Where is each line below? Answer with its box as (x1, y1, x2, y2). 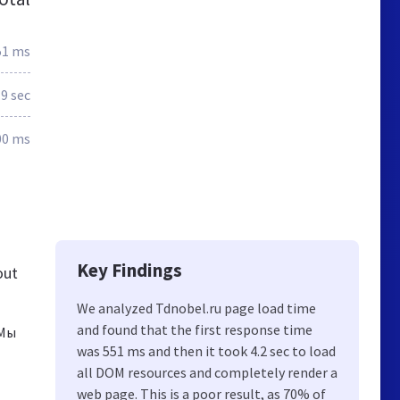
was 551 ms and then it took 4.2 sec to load (77, 342, 336, 360)
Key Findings (77, 258, 182, 282)
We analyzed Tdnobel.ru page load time (77, 299, 316, 317)
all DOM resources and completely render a (77, 363, 337, 381)
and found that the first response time (77, 321, 312, 338)
